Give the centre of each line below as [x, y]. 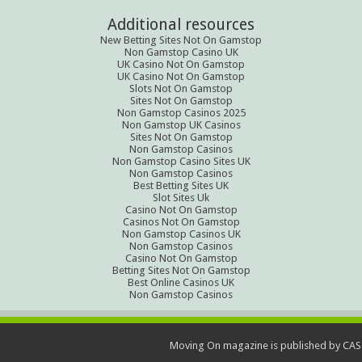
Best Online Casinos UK [181, 282]
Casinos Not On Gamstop [181, 222]
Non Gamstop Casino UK [181, 52]
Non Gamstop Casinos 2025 [181, 113]
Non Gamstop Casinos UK [181, 234]
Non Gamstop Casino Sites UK [181, 161]
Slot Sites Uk [181, 198]
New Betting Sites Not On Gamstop [181, 40]
